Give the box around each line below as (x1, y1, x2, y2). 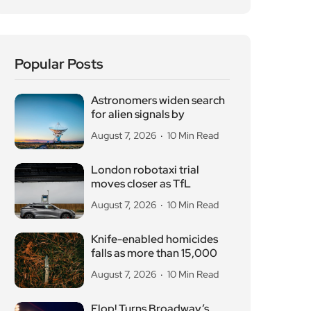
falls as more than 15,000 (91, 127, 217, 142)
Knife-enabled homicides (91, 113, 218, 128)
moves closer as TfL (91, 58, 191, 73)
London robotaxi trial (91, 44, 199, 59)
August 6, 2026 (91, 219, 158, 232)
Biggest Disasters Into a (91, 196, 210, 212)
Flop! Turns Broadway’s (91, 183, 209, 198)
